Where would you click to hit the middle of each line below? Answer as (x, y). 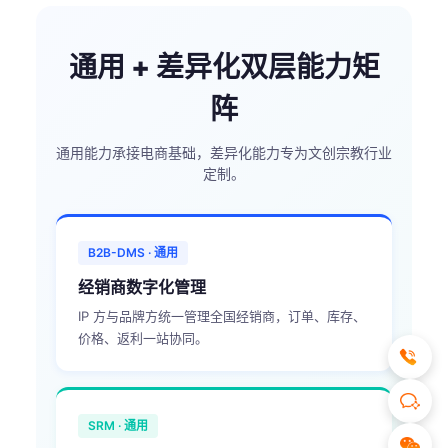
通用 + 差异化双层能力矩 (224, 67)
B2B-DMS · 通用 (133, 252)
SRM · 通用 (118, 425)
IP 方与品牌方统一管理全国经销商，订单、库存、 (222, 316)
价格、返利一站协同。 (143, 338)
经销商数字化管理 (142, 287)
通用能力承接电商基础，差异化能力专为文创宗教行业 (224, 152)
